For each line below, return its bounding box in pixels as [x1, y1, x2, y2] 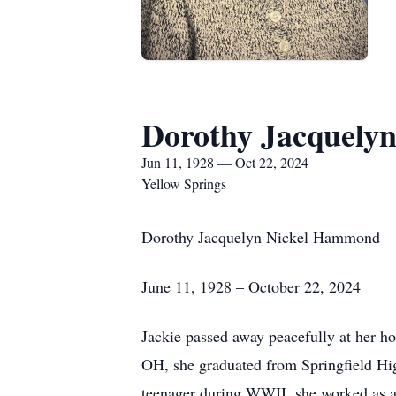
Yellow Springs [141, 174, 226, 193]
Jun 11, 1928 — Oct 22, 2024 [141, 153, 308, 171]
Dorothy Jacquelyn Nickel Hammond [141, 226, 380, 247]
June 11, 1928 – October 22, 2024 [141, 276, 361, 297]
